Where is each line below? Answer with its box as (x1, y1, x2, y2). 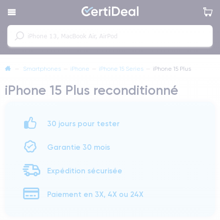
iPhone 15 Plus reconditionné (5, 82, 178, 98)
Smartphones (23, 65, 61, 72)
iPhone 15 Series (99, 65, 143, 72)
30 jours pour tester (47, 119, 120, 128)
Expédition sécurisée (47, 166, 122, 175)
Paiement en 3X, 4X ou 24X (47, 190, 143, 199)
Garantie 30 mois (47, 142, 110, 152)
